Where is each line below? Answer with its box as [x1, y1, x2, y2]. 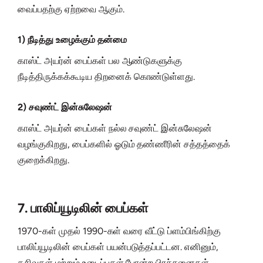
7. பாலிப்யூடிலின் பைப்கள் [18, 200, 149, 217]
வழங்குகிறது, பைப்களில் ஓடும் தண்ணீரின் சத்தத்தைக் [18, 139, 231, 150]
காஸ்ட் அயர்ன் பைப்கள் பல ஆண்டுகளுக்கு [18, 55, 183, 67]
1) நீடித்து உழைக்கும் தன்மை [18, 34, 127, 46]
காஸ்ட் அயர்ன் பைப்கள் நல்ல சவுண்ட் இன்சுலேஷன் [18, 123, 213, 134]
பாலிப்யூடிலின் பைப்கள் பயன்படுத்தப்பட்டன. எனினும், [18, 241, 219, 253]
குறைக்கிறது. [18, 154, 69, 166]
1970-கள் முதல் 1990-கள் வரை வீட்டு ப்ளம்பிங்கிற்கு [18, 225, 221, 237]
